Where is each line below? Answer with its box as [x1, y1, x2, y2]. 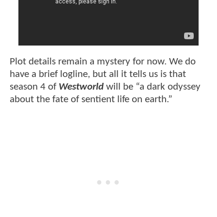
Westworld [59, 82, 104, 93]
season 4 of [10, 82, 59, 93]
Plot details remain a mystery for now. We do [10, 57, 196, 67]
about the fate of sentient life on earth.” [10, 94, 172, 105]
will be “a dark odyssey [104, 82, 201, 93]
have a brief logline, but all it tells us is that [10, 69, 186, 80]
